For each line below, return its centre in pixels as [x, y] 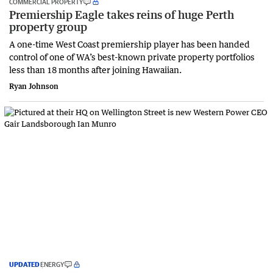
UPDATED [24, 264]
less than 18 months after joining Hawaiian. [95, 69]
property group [48, 27]
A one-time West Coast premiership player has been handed [129, 44]
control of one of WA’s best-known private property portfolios [132, 56]
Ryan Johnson [34, 86]
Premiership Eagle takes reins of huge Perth [122, 14]
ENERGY [52, 264]
